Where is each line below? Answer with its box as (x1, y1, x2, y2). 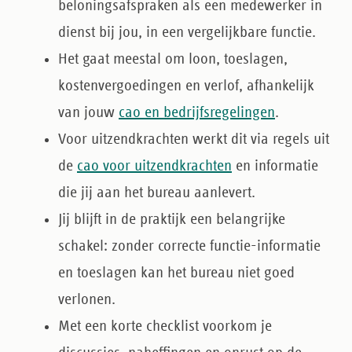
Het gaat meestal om (58, 51, 189, 67)
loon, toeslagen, (189, 51, 288, 67)
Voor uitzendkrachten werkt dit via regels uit (58, 131, 329, 147)
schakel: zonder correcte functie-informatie (58, 238, 321, 254)
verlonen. (58, 291, 115, 307)
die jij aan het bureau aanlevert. (58, 185, 255, 200)
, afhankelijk (239, 78, 314, 93)
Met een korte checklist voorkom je (58, 318, 272, 334)
